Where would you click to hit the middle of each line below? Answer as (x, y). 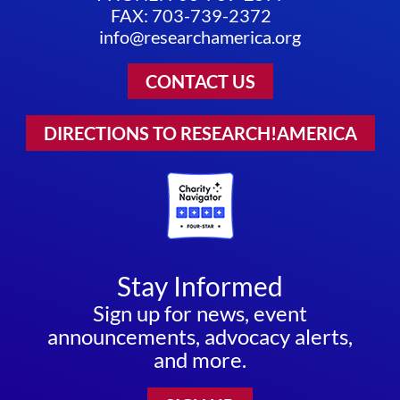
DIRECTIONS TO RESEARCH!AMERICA (200, 133)
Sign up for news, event (200, 313)
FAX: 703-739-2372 (191, 16)
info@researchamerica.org (200, 37)
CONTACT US (200, 82)
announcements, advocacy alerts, (200, 337)
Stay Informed (200, 286)
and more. (200, 360)
